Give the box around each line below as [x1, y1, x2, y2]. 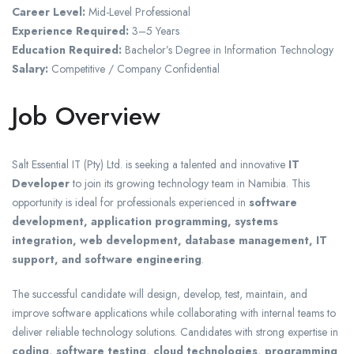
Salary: [12, 61, 48, 77]
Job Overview [12, 98, 160, 135]
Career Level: [12, 4, 85, 21]
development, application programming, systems [12, 213, 278, 230]
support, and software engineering [12, 251, 201, 268]
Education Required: [12, 42, 122, 58]
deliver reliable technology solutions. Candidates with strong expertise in [12, 324, 338, 341]
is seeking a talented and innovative [122, 156, 288, 173]
